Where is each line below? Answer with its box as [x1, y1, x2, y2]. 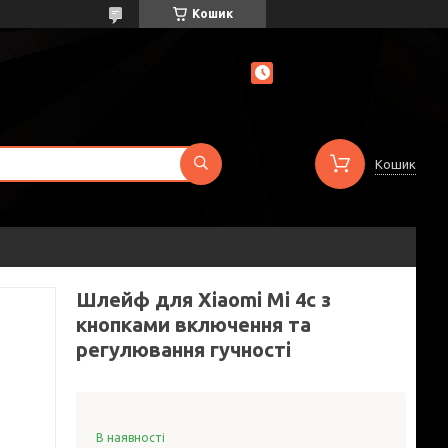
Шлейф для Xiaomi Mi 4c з [76, 288, 331, 311]
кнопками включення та [76, 313, 311, 336]
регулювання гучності [76, 338, 291, 361]
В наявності [96, 431, 165, 444]
